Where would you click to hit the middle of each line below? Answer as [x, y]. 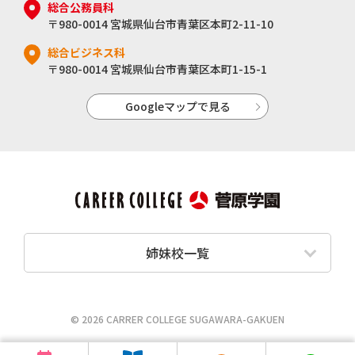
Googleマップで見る [177, 107]
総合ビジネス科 [86, 53]
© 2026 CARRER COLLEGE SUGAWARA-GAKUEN [177, 319]
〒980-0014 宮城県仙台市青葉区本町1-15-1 [157, 69]
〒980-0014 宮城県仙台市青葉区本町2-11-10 [160, 24]
